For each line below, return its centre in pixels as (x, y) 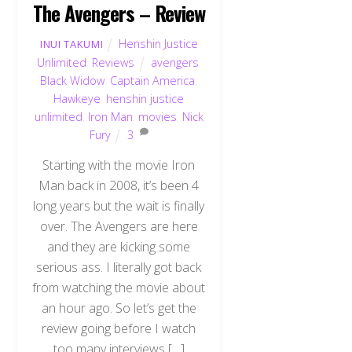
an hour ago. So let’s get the (119, 308)
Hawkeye (77, 98)
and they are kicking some (119, 247)
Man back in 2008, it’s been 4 (119, 186)
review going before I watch (119, 329)
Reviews (113, 62)
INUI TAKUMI (72, 44)
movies (157, 116)
